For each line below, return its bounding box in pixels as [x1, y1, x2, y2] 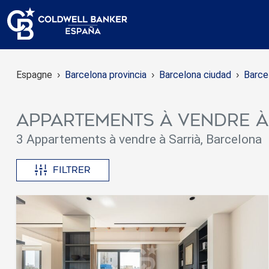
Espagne [16, 69, 52, 80]
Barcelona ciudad [159, 69, 231, 80]
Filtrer [53, 165, 91, 176]
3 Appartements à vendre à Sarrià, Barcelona [16, 132, 262, 147]
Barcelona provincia [65, 69, 147, 80]
